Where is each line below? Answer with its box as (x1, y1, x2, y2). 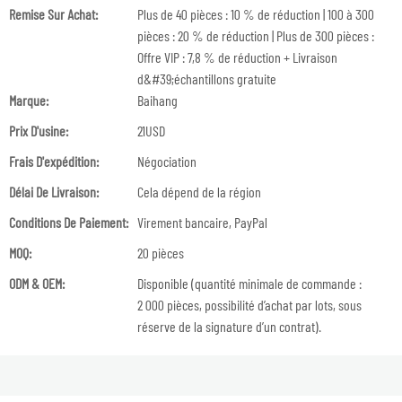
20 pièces (137, 244, 184, 261)
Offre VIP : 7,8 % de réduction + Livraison (137, 48, 337, 66)
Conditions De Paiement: (9, 214, 128, 231)
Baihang (137, 92, 178, 109)
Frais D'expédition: (9, 153, 99, 170)
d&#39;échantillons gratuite (137, 70, 276, 87)
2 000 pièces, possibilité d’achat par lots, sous (137, 296, 362, 313)
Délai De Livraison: (9, 183, 99, 200)
